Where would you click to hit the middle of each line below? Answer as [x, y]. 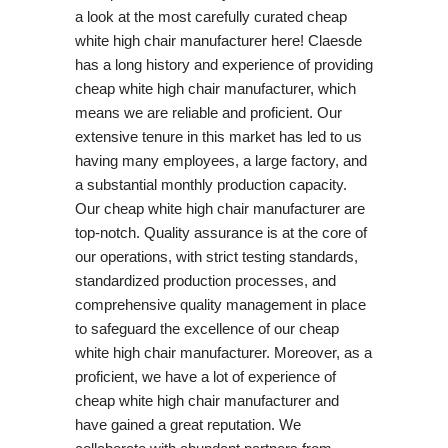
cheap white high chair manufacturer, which [215, 88]
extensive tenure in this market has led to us [218, 136]
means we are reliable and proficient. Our [208, 112]
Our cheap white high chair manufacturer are [219, 208]
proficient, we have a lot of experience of [205, 376]
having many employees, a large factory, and [220, 160]
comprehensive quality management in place [220, 304]
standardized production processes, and [205, 280]
